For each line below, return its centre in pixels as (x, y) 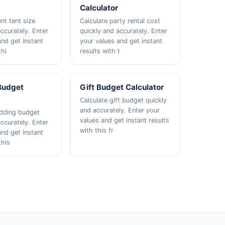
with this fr (96, 130)
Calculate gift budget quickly (123, 100)
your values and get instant (121, 41)
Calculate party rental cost (120, 21)
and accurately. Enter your (120, 110)
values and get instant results (124, 120)
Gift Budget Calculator (122, 87)
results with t (100, 51)
